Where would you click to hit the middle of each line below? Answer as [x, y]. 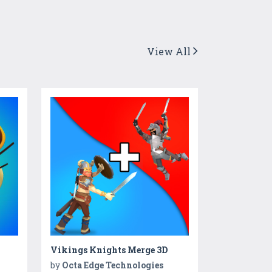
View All [170, 52]
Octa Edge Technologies [112, 265]
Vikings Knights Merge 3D [109, 250]
